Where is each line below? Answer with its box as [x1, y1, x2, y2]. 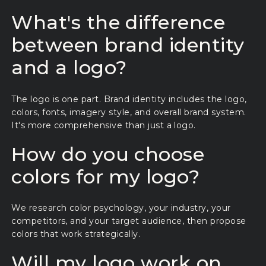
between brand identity [11, 33, 245, 57]
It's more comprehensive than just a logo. [11, 119, 196, 131]
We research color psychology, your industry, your [11, 202, 231, 214]
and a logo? [11, 56, 127, 80]
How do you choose [11, 142, 205, 166]
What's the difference [11, 11, 226, 34]
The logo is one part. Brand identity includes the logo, [11, 93, 247, 104]
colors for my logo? [11, 164, 200, 188]
